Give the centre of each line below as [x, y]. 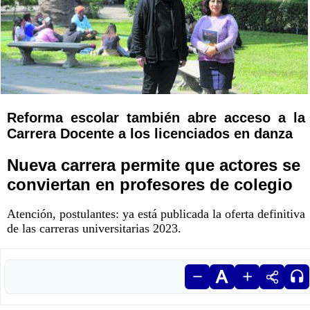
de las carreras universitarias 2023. [94, 229]
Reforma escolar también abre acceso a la [156, 118]
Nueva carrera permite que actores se [154, 165]
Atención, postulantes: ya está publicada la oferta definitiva [156, 214]
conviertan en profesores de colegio [150, 185]
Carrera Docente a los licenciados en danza [150, 134]
